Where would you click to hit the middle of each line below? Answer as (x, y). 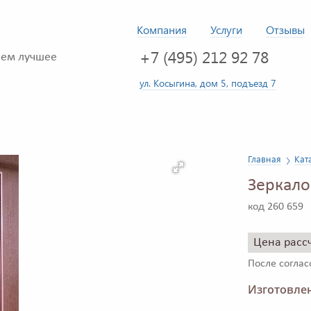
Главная (264, 159)
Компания (162, 30)
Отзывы (285, 30)
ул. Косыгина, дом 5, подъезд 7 (208, 83)
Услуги (226, 30)
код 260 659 (276, 207)
